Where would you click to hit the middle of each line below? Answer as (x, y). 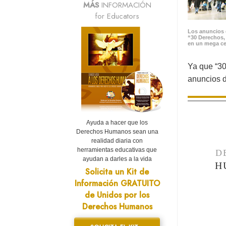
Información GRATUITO (117, 184)
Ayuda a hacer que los (117, 123)
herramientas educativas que (117, 150)
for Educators (117, 16)
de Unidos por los (117, 195)
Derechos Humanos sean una (117, 132)
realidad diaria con (117, 141)
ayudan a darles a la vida (117, 159)
